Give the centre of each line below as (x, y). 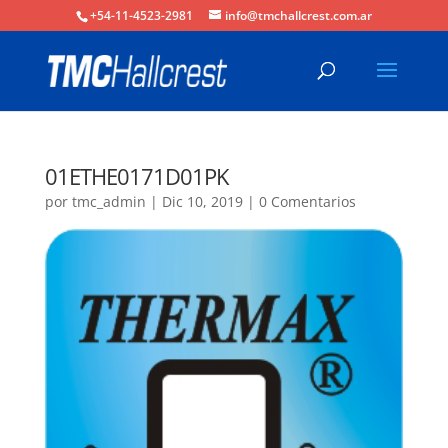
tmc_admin (108, 201)
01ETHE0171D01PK (136, 176)
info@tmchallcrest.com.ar (298, 15)
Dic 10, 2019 (202, 201)
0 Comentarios (307, 201)
